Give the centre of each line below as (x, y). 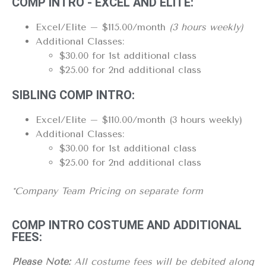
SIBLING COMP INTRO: (73, 95)
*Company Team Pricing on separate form (107, 191)
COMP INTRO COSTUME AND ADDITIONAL (127, 225)
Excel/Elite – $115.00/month (101, 27)
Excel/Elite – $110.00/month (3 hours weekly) (139, 120)
